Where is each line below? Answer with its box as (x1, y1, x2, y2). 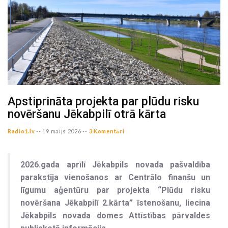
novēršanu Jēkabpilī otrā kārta (8, 107, 166, 121)
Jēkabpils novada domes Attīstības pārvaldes (20, 210, 210, 220)
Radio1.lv (8, 127, 35, 134)
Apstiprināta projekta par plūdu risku (8, 94, 199, 108)
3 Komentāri (89, 127, 125, 134)
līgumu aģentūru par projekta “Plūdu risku (20, 185, 210, 195)
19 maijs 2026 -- (42, 127, 88, 134)
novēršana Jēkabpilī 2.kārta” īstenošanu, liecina (20, 197, 210, 208)
